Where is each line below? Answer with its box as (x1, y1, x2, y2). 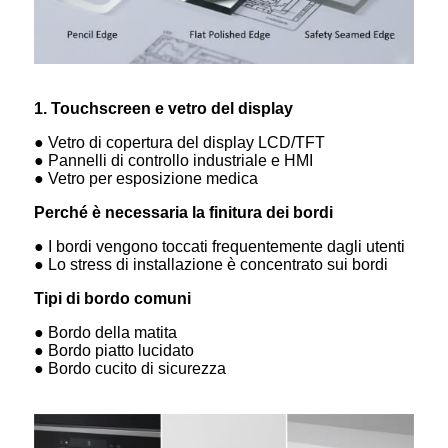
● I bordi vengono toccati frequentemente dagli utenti (34, 237, 405, 255)
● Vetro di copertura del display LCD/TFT (34, 133, 325, 151)
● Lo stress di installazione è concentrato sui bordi (34, 255, 388, 273)
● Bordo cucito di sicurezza (34, 359, 226, 377)
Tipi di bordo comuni (34, 289, 191, 307)
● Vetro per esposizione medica (34, 169, 258, 187)
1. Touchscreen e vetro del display (34, 99, 293, 117)
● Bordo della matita (34, 323, 177, 341)
